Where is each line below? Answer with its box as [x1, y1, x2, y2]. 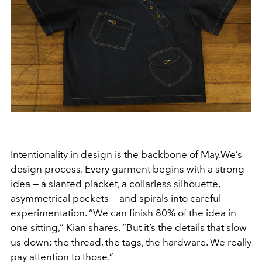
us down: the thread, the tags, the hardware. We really [11, 236, 251, 249]
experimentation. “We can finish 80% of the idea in [11, 207, 236, 219]
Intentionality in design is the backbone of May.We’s [11, 149, 242, 161]
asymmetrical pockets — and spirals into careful [11, 192, 221, 205]
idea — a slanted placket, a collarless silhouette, [11, 178, 220, 190]
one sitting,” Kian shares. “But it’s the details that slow [11, 222, 247, 234]
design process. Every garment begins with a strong [11, 163, 244, 175]
